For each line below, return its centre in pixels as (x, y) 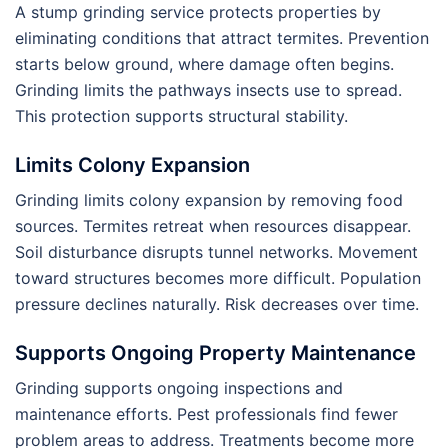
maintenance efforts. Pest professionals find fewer (206, 413)
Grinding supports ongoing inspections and (179, 387)
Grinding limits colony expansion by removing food (209, 199)
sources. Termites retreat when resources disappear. (213, 225)
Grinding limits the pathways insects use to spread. (208, 89)
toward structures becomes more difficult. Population (218, 277)
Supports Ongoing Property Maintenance (215, 352)
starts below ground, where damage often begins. (204, 63)
